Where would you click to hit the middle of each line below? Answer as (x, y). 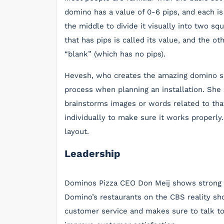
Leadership (92, 153)
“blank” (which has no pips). (115, 54)
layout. (77, 131)
